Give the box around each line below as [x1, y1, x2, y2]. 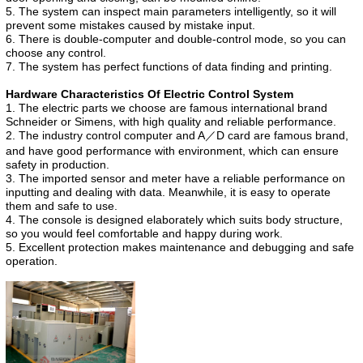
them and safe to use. [6, 199, 117, 212]
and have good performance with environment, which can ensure [6, 143, 339, 157]
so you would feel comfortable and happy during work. [6, 226, 283, 240]
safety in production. [6, 157, 109, 171]
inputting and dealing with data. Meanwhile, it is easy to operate [6, 185, 331, 199]
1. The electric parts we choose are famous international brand [6, 100, 327, 114]
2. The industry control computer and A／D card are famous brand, [6, 128, 348, 142]
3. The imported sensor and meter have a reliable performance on [6, 171, 345, 185]
